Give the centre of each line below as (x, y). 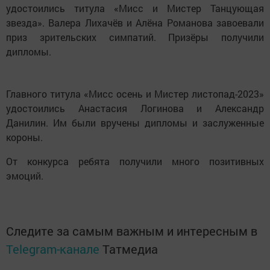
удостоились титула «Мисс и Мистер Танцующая (135, 8)
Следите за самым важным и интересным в (132, 231)
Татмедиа (130, 249)
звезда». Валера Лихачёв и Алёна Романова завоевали (135, 22)
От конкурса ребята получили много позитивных (135, 161)
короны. (26, 137)
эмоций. (25, 175)
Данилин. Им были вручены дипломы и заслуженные (135, 122)
